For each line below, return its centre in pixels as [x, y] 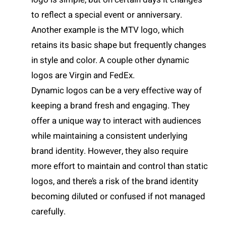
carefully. [49, 212]
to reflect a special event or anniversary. [107, 15]
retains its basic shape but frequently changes [119, 45]
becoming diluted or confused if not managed [119, 197]
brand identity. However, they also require [110, 151]
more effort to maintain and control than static [120, 166]
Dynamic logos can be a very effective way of [117, 91]
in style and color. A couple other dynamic [110, 61]
